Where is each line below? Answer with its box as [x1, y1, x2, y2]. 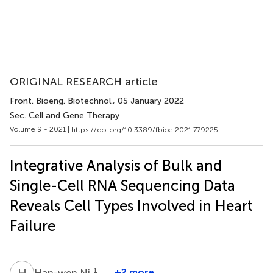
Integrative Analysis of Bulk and [10, 156, 222, 174]
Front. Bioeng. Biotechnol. [10, 96, 113, 106]
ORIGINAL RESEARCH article [10, 75, 158, 88]
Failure [10, 216, 55, 235]
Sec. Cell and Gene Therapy [10, 110, 119, 121]
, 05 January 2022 [113, 96, 184, 106]
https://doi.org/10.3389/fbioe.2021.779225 [71, 125, 218, 134]
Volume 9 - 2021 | [10, 125, 71, 133]
